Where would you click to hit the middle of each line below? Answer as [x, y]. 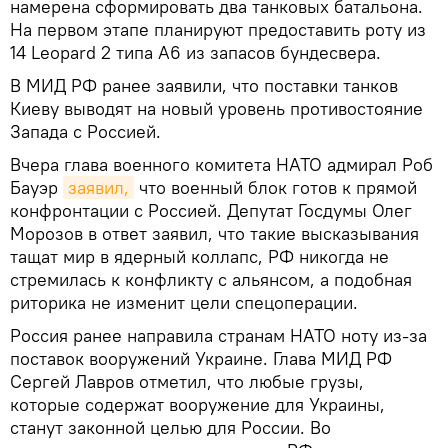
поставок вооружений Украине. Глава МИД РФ [201, 358]
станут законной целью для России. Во [170, 427]
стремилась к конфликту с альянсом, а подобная [211, 279]
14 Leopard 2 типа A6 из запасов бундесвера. [195, 52]
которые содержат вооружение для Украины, [197, 404]
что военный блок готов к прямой [275, 187]
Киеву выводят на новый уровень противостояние [216, 108]
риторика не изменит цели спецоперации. [184, 302]
